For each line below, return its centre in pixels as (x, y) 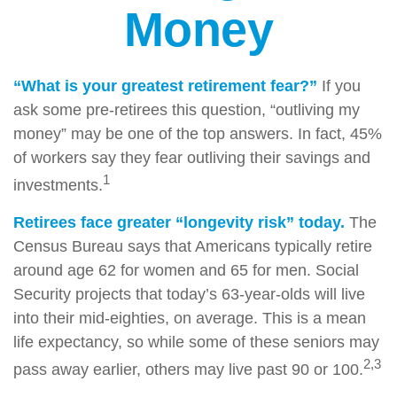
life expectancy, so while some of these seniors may (196, 342)
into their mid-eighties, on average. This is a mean (190, 318)
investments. (58, 185)
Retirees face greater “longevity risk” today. (179, 222)
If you (339, 86)
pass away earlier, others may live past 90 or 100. (188, 369)
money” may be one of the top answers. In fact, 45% (198, 133)
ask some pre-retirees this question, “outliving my (187, 109)
